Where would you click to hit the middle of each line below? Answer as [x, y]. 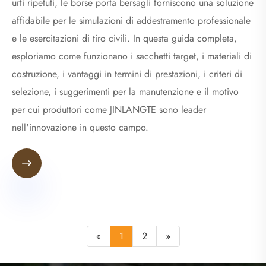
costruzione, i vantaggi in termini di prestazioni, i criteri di [127, 74]
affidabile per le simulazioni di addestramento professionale [131, 21]
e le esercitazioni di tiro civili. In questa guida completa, [124, 39]
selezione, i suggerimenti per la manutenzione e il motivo [125, 92]
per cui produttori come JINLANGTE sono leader [109, 110]
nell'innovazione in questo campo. [80, 128]
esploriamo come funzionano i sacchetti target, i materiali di [132, 56]
